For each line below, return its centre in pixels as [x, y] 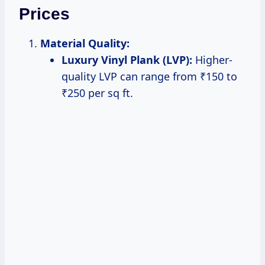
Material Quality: [85, 43]
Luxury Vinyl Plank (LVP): [127, 60]
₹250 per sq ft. [97, 93]
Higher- [212, 60]
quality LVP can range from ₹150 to [149, 77]
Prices [44, 14]
